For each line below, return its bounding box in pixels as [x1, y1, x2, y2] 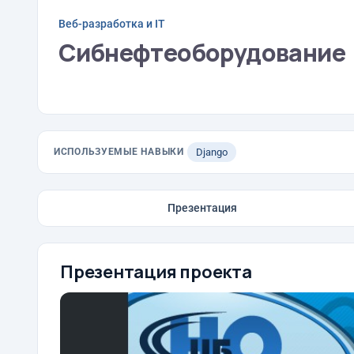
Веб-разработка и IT [58, 17, 165, 30]
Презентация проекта [60, 260, 252, 284]
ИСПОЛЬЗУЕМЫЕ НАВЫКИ [54, 146, 184, 157]
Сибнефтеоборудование [58, 36, 345, 69]
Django [195, 146, 228, 158]
